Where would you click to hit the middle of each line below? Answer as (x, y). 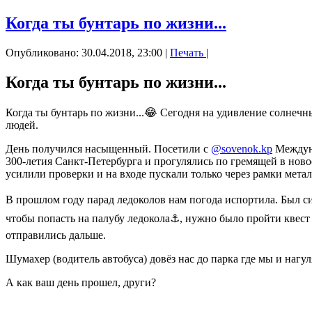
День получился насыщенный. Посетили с (108, 149)
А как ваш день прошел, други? (81, 283)
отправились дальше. (56, 235)
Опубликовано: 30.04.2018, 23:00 (84, 53)
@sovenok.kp (242, 149)
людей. (22, 125)
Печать (188, 53)
